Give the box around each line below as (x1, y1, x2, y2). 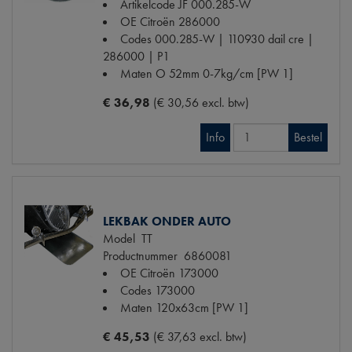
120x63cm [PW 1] (156, 299, 248, 316)
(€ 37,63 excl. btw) (153, 328, 247, 345)
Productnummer (103, 247, 178, 264)
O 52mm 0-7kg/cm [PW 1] (156, 64, 293, 82)
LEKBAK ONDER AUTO (103, 212, 231, 229)
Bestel (294, 128, 322, 145)
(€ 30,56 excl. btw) (153, 93, 249, 111)
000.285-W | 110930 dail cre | (155, 30, 313, 47)
